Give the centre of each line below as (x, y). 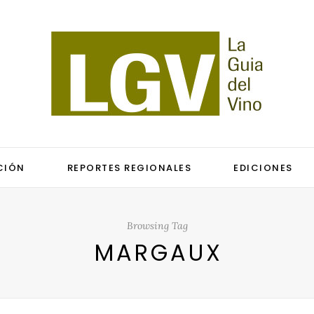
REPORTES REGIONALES (129, 168)
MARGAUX (158, 253)
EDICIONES (263, 168)
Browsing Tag (157, 226)
